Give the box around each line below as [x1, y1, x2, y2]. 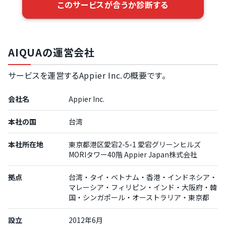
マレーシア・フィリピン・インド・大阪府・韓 [69, 182, 217, 192]
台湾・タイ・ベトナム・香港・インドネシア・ [69, 172, 217, 182]
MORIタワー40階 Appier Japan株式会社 [69, 149, 197, 159]
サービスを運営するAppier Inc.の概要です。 [8, 69, 166, 81]
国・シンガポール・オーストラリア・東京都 [69, 192, 209, 202]
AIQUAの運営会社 [8, 45, 95, 60]
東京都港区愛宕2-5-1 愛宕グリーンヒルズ [69, 139, 201, 149]
